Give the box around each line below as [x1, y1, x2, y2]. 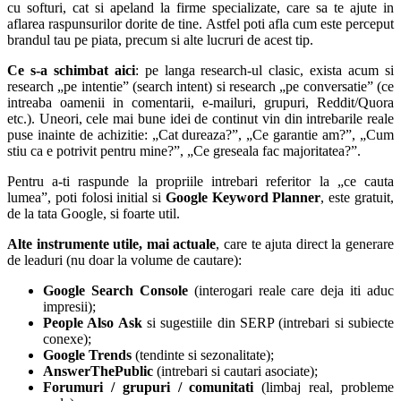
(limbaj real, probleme [253, 380, 395, 396]
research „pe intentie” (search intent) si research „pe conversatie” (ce [7, 79, 394, 95]
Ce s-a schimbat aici [7, 63, 135, 79]
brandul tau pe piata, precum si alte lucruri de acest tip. [7, 32, 313, 48]
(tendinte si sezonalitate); [132, 347, 274, 363]
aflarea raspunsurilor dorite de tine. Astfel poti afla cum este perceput [7, 16, 394, 32]
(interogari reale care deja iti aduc [187, 283, 394, 299]
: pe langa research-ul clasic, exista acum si [134, 63, 395, 79]
